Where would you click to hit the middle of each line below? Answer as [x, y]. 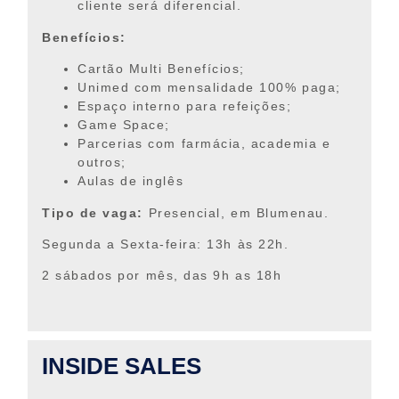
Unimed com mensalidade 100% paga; [209, 88]
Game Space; [124, 125]
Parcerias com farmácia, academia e [204, 144]
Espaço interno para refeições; [185, 106]
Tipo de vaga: [93, 212]
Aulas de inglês [131, 181]
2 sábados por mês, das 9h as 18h [162, 276]
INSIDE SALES [122, 366]
